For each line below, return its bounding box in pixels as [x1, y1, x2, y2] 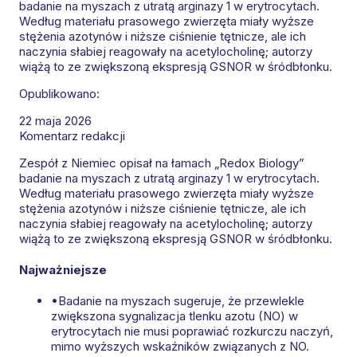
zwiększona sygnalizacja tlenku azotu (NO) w [51, 308, 298, 324]
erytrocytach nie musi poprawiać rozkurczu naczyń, [51, 324, 333, 339]
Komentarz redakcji [19, 128, 125, 144]
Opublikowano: [19, 86, 100, 102]
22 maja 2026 [19, 113, 92, 129]
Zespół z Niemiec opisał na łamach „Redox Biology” [19, 155, 304, 171]
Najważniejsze [19, 262, 107, 278]
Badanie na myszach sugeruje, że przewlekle [58, 293, 304, 309]
